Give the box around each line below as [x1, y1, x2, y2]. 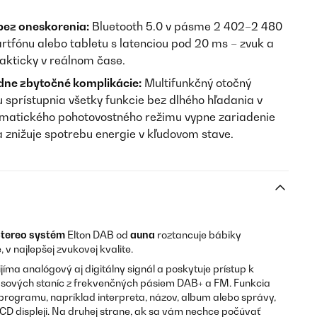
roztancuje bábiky [155, 229, 241, 241]
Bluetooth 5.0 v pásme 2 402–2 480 [89, 19, 282, 33]
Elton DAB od [65, 229, 130, 241]
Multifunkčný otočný [142, 76, 251, 90]
